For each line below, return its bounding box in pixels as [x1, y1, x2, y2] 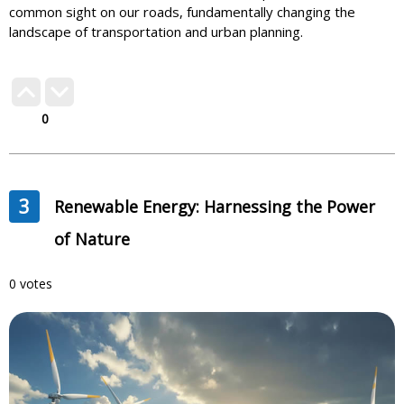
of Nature [53, 228, 130, 251]
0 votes [9, 275, 52, 293]
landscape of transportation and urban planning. [9, 23, 303, 41]
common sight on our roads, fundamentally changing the [9, 3, 355, 22]
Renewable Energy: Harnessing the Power [53, 196, 375, 218]
